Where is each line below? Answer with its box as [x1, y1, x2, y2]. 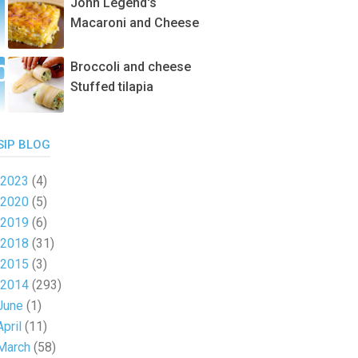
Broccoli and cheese [70, 59, 191, 74]
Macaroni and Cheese [70, 15, 199, 30]
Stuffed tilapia [70, 79, 153, 94]
